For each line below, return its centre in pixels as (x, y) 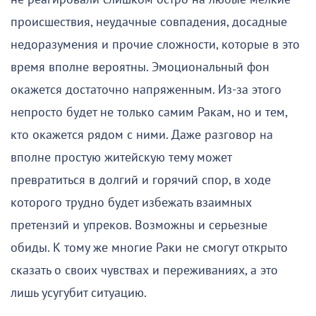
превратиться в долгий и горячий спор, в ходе (141, 180)
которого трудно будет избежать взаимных (131, 202)
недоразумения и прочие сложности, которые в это (155, 44)
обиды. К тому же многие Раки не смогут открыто (149, 248)
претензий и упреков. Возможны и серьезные (139, 225)
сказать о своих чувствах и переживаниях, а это (144, 270)
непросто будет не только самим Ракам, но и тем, (149, 112)
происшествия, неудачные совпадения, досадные (149, 22)
